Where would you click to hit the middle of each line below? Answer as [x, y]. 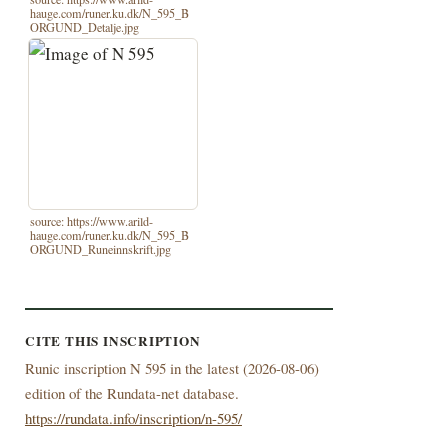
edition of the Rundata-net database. [131, 393]
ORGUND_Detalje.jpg [85, 26]
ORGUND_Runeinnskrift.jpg [101, 248]
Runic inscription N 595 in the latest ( [136, 368]
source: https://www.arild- [92, 220]
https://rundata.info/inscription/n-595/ [133, 418]
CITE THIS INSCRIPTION [112, 341]
